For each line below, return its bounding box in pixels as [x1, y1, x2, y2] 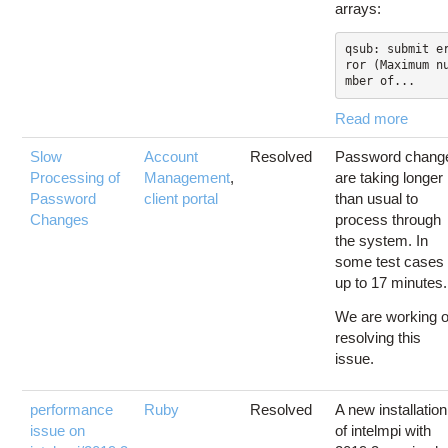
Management [144, 168, 231, 186]
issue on [30, 421, 86, 439]
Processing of [30, 168, 121, 186]
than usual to [335, 189, 419, 207]
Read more [335, 109, 409, 127]
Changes [30, 210, 90, 228]
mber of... [344, 74, 415, 89]
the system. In [335, 231, 429, 249]
